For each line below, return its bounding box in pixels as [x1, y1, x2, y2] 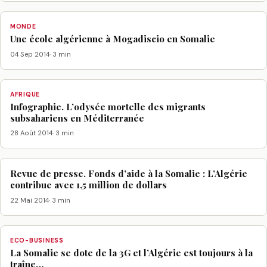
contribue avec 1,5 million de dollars [10, 179, 167, 191]
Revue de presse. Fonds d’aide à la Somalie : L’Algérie [10, 167, 247, 180]
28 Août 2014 [10, 129, 52, 138]
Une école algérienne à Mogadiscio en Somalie [10, 33, 215, 45]
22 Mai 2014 [10, 195, 49, 204]
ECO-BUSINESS [10, 236, 64, 244]
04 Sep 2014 [10, 49, 49, 58]
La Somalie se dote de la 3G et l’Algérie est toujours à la [10, 246, 253, 259]
